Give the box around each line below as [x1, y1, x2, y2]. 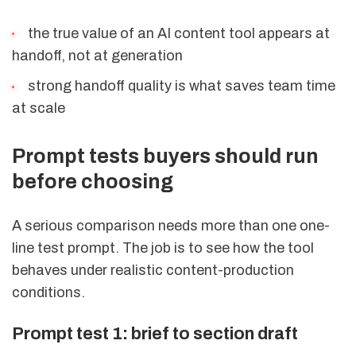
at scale [12, 100, 65, 117]
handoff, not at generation [12, 47, 183, 64]
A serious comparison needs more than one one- [12, 218, 330, 234]
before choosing [12, 171, 173, 193]
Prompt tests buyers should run [12, 145, 319, 168]
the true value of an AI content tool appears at [24, 25, 330, 41]
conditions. [12, 284, 85, 301]
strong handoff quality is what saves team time [24, 78, 335, 95]
